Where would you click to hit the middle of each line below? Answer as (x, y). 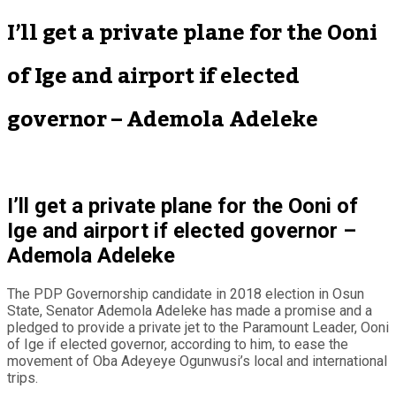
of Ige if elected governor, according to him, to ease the (178, 344)
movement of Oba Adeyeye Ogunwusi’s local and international (197, 361)
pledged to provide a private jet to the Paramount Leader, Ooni (198, 327)
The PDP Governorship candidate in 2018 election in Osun (186, 293)
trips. (23, 377)
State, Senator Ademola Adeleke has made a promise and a (190, 310)
